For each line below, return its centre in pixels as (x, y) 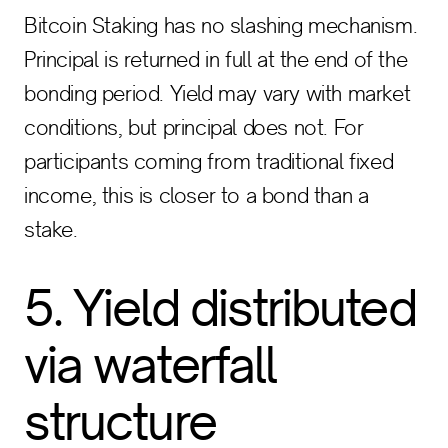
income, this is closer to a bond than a (196, 195)
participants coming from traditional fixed (209, 161)
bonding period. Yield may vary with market (217, 93)
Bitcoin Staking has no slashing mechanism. (221, 25)
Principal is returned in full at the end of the (216, 59)
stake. (51, 229)
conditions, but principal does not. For (194, 127)
